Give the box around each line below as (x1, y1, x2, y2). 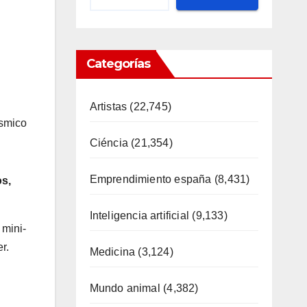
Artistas (89, 101, 127, 112)
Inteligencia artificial (89, 210, 190, 221)
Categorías (86, 56, 151, 71)
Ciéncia (89, 137, 128, 149)
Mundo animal (89, 282, 160, 294)
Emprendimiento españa (89, 173, 212, 185)
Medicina (89, 246, 136, 258)
